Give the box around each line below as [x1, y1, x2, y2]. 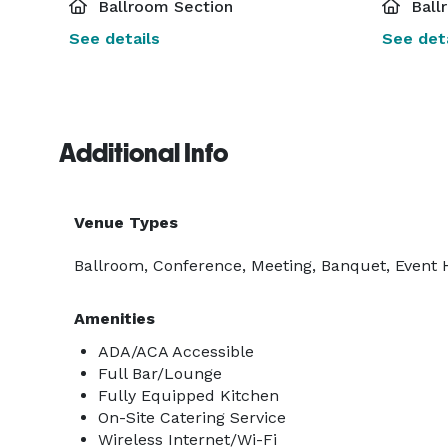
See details [69, 29, 160, 48]
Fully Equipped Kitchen [98, 386, 279, 405]
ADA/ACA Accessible [98, 342, 254, 361]
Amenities [74, 309, 155, 328]
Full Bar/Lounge [98, 364, 222, 383]
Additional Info [59, 138, 228, 168]
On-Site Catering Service [98, 408, 286, 427]
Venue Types [74, 213, 178, 232]
